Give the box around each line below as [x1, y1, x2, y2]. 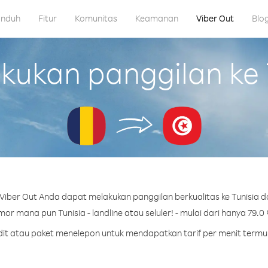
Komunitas [74, 13, 117, 24]
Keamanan [135, 13, 178, 24]
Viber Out [196, 13, 234, 24]
